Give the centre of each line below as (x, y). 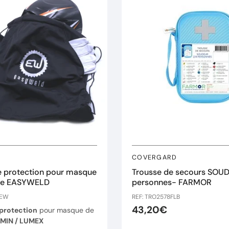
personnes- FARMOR (172, 182)
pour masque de (66, 210)
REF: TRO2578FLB (156, 197)
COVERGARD (155, 157)
